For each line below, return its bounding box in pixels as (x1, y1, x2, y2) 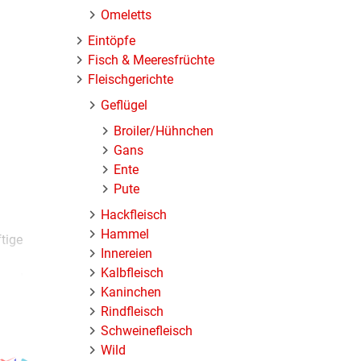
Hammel (101, 226, 150, 242)
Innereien (101, 245, 153, 261)
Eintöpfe (88, 32, 136, 48)
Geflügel (101, 97, 148, 113)
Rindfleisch (101, 303, 164, 319)
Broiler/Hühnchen (114, 122, 214, 139)
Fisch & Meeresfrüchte (88, 52, 215, 68)
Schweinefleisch (101, 322, 193, 338)
